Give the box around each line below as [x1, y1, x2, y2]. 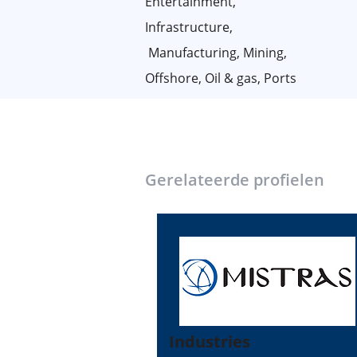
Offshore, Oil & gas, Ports [145, 69, 296, 87]
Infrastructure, [145, 18, 233, 36]
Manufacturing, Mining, [145, 44, 287, 61]
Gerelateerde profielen [145, 169, 324, 190]
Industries [168, 331, 250, 352]
